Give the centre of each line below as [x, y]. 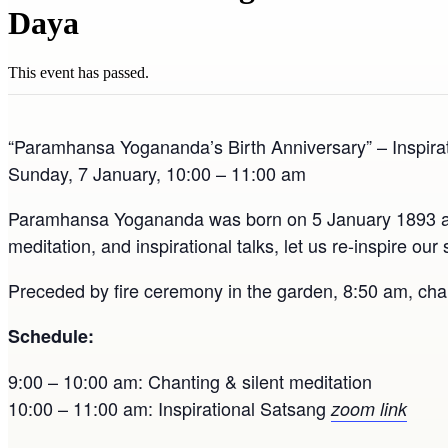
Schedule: [51, 335]
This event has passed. [78, 72]
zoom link [369, 408]
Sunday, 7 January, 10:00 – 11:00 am [157, 172]
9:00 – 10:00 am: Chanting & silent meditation [190, 380]
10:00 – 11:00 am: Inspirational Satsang [169, 407]
